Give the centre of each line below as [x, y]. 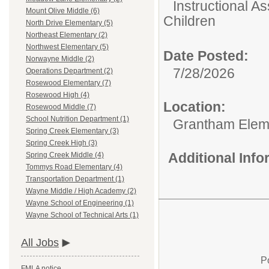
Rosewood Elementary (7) [68, 83]
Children [189, 22]
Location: [195, 107]
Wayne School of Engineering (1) [80, 203]
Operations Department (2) [69, 71]
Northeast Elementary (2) [67, 35]
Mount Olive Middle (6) [63, 11]
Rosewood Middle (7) [61, 107]
